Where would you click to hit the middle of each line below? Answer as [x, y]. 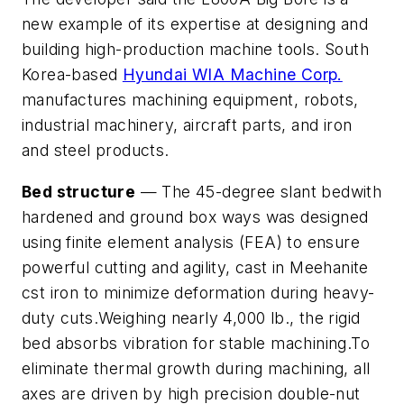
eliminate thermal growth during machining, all [196, 368]
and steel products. [96, 151]
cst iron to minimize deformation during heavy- [198, 292]
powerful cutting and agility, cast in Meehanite [195, 267]
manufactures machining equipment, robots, [190, 100]
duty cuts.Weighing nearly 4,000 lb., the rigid [191, 317]
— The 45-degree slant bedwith [259, 191]
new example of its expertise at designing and [195, 24]
